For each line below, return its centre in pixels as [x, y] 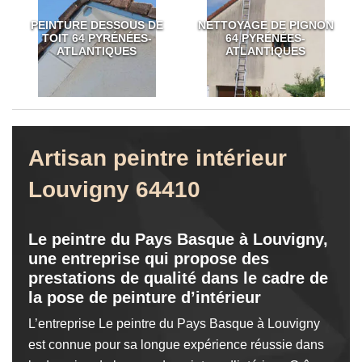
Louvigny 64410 [114, 189]
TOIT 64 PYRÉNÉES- [97, 38]
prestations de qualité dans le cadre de [178, 278]
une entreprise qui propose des [149, 259]
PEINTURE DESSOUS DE [97, 25]
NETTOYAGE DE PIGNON [265, 25]
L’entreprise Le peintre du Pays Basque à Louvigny [174, 324]
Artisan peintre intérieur [158, 158]
